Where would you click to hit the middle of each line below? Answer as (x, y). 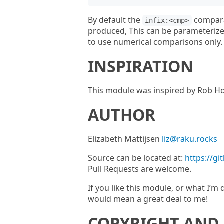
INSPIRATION (141, 66)
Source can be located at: (136, 158)
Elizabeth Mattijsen (125, 139)
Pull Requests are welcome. (140, 169)
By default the (115, 20)
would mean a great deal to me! (148, 199)
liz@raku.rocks (190, 139)
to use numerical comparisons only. (155, 42)
